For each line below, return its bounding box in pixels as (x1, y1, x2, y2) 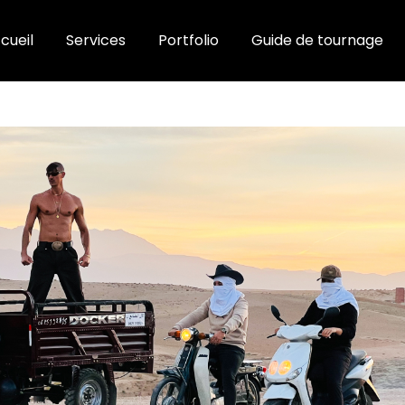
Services (66, 30, 126, 51)
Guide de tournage (251, 30, 383, 51)
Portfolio (158, 30, 219, 51)
